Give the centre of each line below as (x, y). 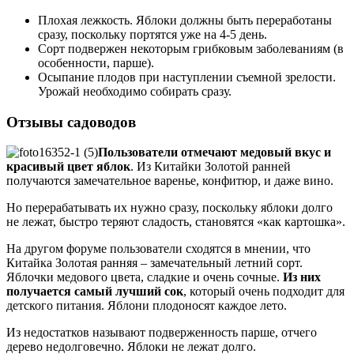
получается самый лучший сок (95, 292)
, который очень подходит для (264, 292)
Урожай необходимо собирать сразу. (135, 91)
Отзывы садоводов (71, 122)
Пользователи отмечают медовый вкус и (215, 153)
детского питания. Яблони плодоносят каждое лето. (147, 306)
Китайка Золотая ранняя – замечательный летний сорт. (154, 263)
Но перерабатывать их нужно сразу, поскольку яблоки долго (169, 208)
